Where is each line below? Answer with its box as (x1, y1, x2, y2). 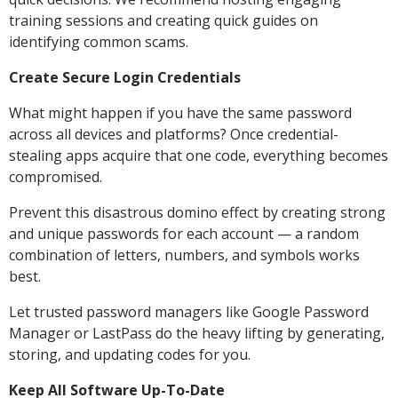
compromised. (9, 166, 102, 187)
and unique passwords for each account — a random (9, 223, 359, 243)
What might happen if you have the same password (9, 102, 352, 123)
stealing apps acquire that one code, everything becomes (9, 145, 388, 165)
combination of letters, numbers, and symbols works (9, 244, 360, 265)
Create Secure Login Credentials (9, 67, 241, 87)
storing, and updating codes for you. (9, 344, 251, 364)
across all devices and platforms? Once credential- (9, 123, 338, 144)
